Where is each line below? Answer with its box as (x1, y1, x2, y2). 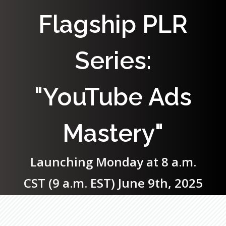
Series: (75, 46, 151, 75)
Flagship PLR (38, 10, 188, 38)
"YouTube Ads (34, 83, 192, 111)
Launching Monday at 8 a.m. (30, 153, 196, 170)
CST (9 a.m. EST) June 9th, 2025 (23, 175, 203, 191)
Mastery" (63, 119, 163, 147)
